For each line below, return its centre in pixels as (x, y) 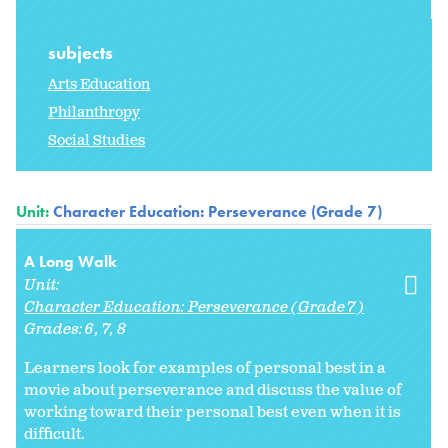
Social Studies (96, 141)
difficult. (54, 435)
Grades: (55, 330)
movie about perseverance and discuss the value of (213, 391)
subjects (82, 53)
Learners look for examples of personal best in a (205, 369)
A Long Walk (70, 262)
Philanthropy (94, 113)
